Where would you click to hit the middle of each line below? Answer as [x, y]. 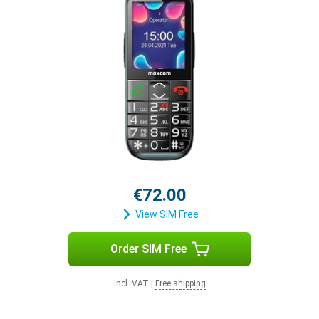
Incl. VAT [131, 283]
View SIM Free [167, 214]
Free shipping [180, 283]
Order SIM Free [148, 249]
